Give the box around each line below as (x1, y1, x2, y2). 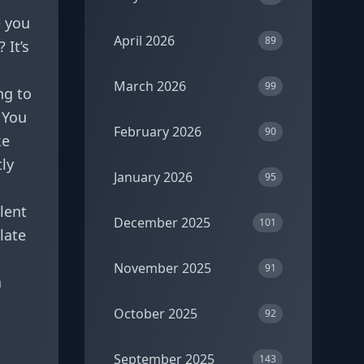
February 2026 (114, 123, 201, 141)
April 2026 (114, 32, 175, 50)
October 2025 (114, 305, 197, 323)
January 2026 (114, 168, 193, 186)
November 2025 (114, 259, 211, 277)
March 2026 (114, 77, 186, 95)
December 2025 (114, 214, 210, 232)
